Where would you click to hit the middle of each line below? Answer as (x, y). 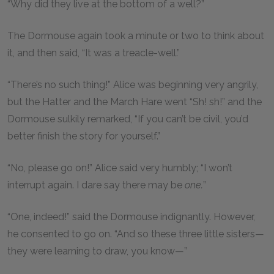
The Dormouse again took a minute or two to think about (136, 36)
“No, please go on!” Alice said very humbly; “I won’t (120, 168)
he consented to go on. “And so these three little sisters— (136, 234)
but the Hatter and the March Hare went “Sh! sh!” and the (135, 102)
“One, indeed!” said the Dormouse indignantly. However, (131, 217)
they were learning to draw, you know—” (98, 251)
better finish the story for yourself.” (85, 136)
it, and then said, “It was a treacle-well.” (95, 53)
